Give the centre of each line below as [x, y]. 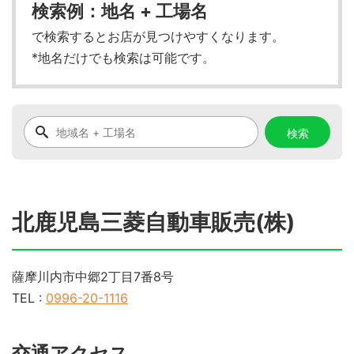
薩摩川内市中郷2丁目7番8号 [93, 277]
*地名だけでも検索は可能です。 [123, 58]
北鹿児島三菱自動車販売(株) [153, 222]
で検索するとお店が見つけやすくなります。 [158, 36]
